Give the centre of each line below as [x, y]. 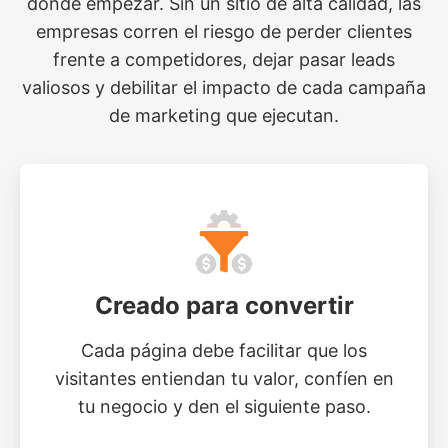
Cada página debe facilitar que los [224, 351]
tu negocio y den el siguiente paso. [224, 407]
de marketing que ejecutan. [224, 116]
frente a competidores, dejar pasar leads [224, 60]
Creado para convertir [224, 306]
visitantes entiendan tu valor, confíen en [224, 379]
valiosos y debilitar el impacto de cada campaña [224, 88]
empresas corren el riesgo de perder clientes [224, 32]
